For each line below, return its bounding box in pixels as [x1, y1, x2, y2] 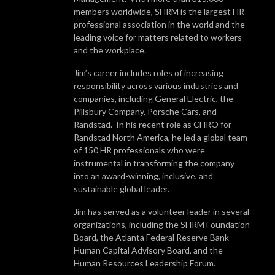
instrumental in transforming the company [74, 157, 234, 168]
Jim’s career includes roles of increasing [74, 67, 223, 78]
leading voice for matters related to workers [74, 31, 242, 42]
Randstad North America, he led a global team [74, 131, 247, 142]
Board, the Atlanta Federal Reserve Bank [74, 231, 229, 242]
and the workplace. [74, 44, 146, 55]
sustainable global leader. [74, 183, 169, 194]
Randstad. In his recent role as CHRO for [74, 118, 231, 130]
